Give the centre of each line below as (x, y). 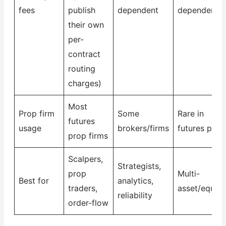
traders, (82, 188)
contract (84, 54)
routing (81, 68)
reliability (135, 195)
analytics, (135, 180)
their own (86, 24)
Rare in (190, 113)
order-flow (88, 203)
